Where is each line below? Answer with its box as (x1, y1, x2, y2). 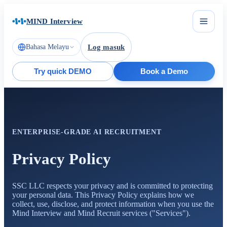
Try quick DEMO (34, 67, 92, 75)
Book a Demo (140, 67, 188, 75)
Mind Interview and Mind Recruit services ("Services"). (12, 208, 191, 217)
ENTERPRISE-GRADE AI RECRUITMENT (12, 128, 162, 136)
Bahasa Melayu (26, 43, 69, 51)
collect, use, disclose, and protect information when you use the (12, 199, 214, 208)
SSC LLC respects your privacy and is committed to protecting (12, 181, 213, 190)
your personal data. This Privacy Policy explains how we (12, 190, 194, 199)
